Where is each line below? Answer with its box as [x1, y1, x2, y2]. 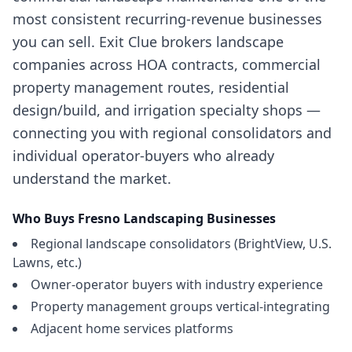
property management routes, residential [13, 78, 289, 97]
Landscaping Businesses [123, 210, 276, 227]
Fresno [78, 210, 120, 227]
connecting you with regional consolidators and [13, 123, 332, 142]
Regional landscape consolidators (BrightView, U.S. [31, 235, 332, 252]
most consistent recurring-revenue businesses [13, 9, 322, 28]
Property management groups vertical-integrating [31, 298, 330, 315]
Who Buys [13, 210, 78, 227]
